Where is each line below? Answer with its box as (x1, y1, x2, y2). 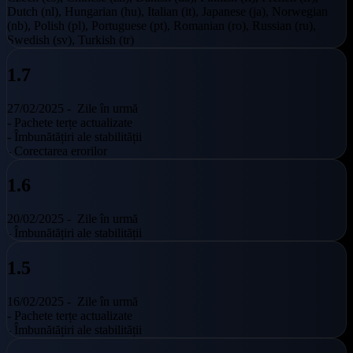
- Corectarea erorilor (7, 143, 107, 158)
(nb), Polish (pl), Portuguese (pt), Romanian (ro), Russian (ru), (7, 18, 316, 32)
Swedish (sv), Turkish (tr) (7, 32, 134, 46)
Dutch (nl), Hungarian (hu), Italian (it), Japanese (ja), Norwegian (7, 4, 328, 18)
